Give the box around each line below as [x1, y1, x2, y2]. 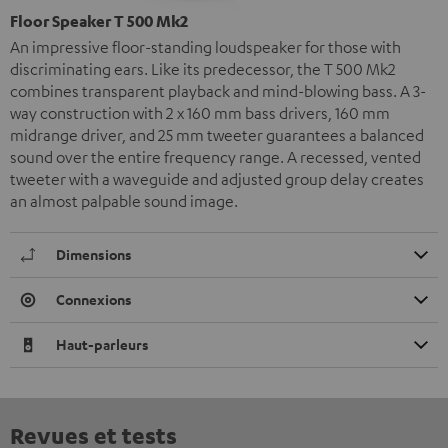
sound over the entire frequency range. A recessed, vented [10, 147, 421, 167]
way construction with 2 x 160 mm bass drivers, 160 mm [10, 103, 390, 123]
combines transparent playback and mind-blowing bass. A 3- [10, 81, 426, 101]
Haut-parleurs [56, 335, 149, 354]
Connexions [56, 290, 132, 309]
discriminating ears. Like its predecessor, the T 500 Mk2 [10, 59, 396, 79]
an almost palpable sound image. [10, 191, 238, 211]
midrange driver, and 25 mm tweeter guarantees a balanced [10, 125, 424, 145]
